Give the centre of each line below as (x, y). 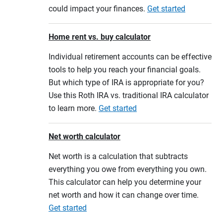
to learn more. (74, 108)
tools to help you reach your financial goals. (125, 70)
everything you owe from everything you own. (128, 169)
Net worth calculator (84, 137)
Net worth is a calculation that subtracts (118, 156)
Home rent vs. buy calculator (100, 37)
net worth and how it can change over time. (124, 195)
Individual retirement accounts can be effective (130, 57)
